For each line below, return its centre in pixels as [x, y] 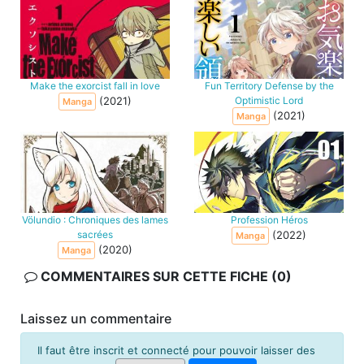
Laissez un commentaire [96, 319]
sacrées [95, 235]
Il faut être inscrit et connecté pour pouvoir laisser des [176, 351]
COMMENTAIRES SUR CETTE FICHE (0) [165, 277]
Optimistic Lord [269, 101]
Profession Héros [269, 220]
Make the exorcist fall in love [95, 86]
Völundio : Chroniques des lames [95, 220]
